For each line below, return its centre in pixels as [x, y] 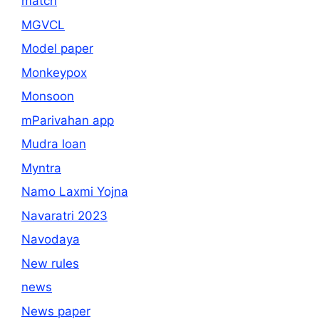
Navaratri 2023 [64, 215]
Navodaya [51, 239]
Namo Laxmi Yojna [75, 192]
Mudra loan [54, 144]
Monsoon [48, 96]
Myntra [41, 168]
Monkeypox [54, 72]
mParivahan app [68, 120]
